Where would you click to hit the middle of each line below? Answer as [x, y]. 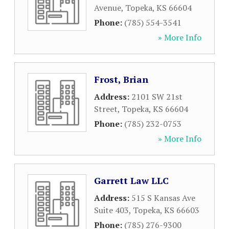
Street [106, 109]
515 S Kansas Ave [163, 198]
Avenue [108, 8]
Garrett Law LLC [131, 180]
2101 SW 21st [157, 97]
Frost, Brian [121, 79]
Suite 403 [111, 210]
